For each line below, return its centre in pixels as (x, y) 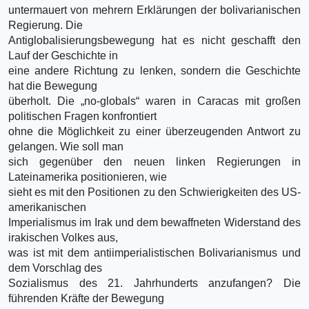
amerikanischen (47, 207)
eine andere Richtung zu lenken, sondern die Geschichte (154, 70)
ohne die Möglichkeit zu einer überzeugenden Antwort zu (154, 131)
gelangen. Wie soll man (66, 146)
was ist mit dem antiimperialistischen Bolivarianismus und (154, 252)
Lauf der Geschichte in (63, 55)
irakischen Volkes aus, (63, 237)
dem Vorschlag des (55, 268)
